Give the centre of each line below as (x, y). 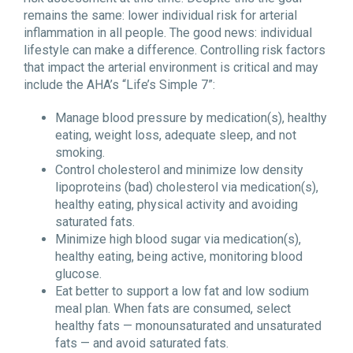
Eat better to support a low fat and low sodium (182, 292)
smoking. (80, 153)
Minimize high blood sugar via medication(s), (178, 240)
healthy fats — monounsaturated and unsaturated (188, 326)
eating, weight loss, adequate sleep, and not (176, 136)
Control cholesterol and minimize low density (179, 170)
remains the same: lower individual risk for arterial (160, 16)
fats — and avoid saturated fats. (142, 344)
